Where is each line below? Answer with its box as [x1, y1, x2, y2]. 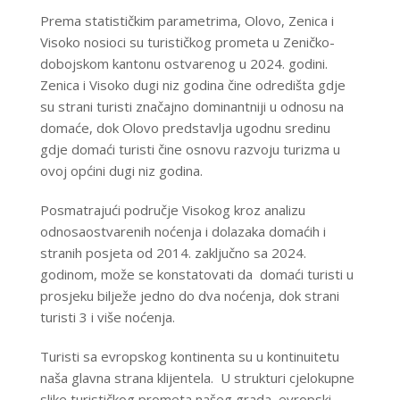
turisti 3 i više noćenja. [39, 308, 175, 327]
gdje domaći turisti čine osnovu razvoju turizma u [39, 140, 340, 159]
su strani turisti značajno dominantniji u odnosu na [39, 97, 344, 116]
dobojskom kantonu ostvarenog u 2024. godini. [39, 54, 328, 73]
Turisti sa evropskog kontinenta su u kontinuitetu [39, 347, 339, 366]
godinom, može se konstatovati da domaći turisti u [39, 265, 354, 284]
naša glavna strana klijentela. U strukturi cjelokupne [39, 369, 354, 387]
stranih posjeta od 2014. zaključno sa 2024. [39, 244, 306, 262]
